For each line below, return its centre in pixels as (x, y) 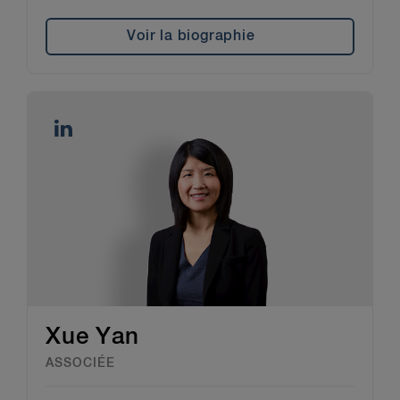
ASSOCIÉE (80, 364)
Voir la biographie (191, 36)
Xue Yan (92, 338)
